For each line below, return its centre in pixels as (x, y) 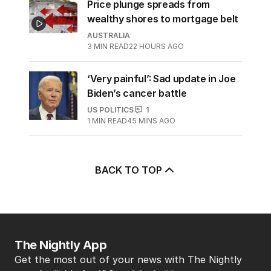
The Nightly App (61, 245)
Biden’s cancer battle (137, 93)
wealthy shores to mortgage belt (163, 18)
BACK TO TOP (128, 170)
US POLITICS (110, 109)
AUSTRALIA (109, 35)
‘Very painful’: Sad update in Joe (162, 78)
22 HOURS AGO (156, 46)
